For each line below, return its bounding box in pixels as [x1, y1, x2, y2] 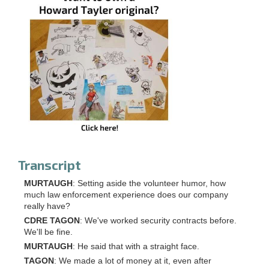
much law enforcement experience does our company [24, 190, 228, 199]
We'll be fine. [24, 227, 73, 237]
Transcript [18, 157, 81, 172]
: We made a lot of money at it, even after [54, 256, 211, 265]
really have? [24, 201, 70, 211]
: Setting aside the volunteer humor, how [73, 178, 226, 188]
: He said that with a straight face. [73, 241, 199, 251]
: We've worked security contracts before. [80, 216, 237, 225]
